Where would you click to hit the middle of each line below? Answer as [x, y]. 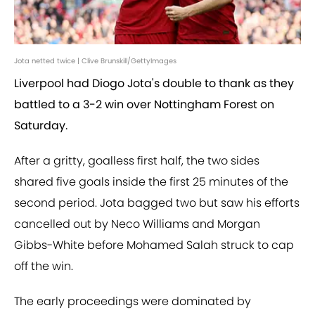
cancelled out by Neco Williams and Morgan [137, 224]
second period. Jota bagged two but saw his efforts [157, 203]
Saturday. [41, 126]
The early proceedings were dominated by [133, 302]
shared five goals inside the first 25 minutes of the [151, 182]
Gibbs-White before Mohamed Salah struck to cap [154, 245]
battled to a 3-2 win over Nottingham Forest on [144, 105]
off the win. [44, 266]
